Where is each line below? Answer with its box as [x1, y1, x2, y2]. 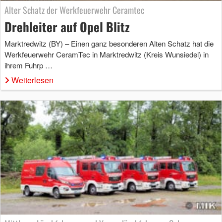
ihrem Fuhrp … [4, 59, 53, 70]
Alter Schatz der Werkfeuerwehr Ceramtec [4, 3, 144, 16]
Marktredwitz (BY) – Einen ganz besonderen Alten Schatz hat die [4, 38, 214, 49]
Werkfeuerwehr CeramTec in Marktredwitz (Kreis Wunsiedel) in [4, 49, 209, 59]
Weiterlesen [11, 74, 54, 86]
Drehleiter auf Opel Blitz [4, 17, 130, 36]
